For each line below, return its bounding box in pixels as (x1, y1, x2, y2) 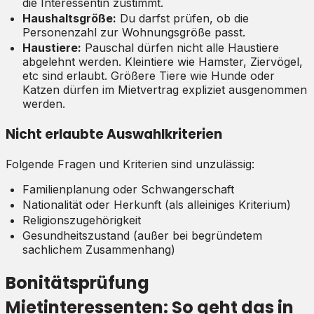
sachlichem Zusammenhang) (22, 243, 175, 257)
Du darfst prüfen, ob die (116, 11, 249, 25)
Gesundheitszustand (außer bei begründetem (22, 228, 262, 243)
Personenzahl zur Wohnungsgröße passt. (22, 25, 245, 39)
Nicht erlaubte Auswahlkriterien (6, 124, 222, 144)
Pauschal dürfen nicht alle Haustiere (81, 40, 279, 55)
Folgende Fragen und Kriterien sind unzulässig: (6, 157, 254, 172)
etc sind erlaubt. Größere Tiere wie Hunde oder (22, 68, 275, 83)
